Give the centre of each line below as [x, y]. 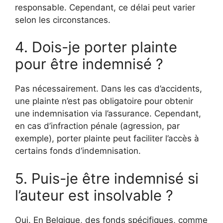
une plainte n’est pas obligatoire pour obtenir [104, 101]
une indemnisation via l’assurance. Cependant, [108, 113]
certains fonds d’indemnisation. [78, 151]
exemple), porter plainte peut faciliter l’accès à [107, 138]
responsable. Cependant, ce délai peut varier [105, 7]
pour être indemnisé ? [89, 64]
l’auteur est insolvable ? [94, 195]
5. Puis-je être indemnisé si [107, 178]
